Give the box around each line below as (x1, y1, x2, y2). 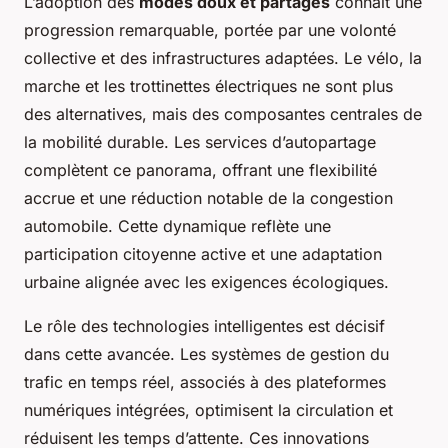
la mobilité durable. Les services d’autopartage (24, 132, 376, 152)
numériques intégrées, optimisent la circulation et (24, 400, 393, 420)
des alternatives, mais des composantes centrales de (24, 104, 422, 124)
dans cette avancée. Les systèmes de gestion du (24, 344, 389, 364)
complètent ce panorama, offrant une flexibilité (24, 160, 377, 180)
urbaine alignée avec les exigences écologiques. (24, 272, 389, 292)
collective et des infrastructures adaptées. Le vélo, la (24, 48, 422, 68)
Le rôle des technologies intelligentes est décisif (24, 316, 385, 336)
